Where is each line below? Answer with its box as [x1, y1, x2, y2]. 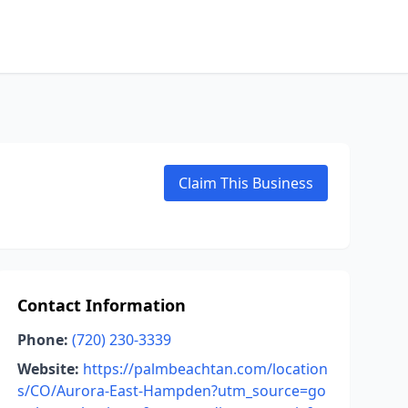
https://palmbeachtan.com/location [82, 359, 328, 379]
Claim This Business [178, 173, 313, 193]
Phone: [16, 330, 68, 350]
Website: [16, 359, 79, 379]
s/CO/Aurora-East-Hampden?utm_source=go [16, 381, 326, 401]
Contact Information [16, 294, 186, 316]
